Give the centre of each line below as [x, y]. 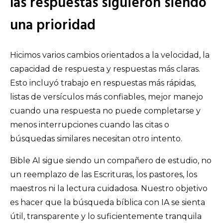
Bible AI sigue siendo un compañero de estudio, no [111, 161]
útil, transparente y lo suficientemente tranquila [106, 217]
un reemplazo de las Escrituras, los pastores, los [104, 175]
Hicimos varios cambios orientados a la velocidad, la [110, 55]
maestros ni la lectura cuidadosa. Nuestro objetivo [109, 189]
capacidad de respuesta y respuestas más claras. [105, 69]
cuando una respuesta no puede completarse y [105, 111]
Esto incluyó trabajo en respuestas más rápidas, [103, 83]
